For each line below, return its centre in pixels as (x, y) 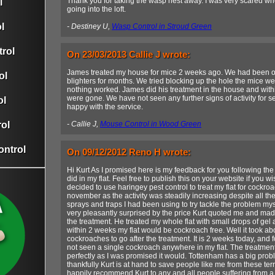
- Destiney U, (89, 27)
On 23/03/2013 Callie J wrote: (129, 55)
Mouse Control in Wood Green (151, 124)
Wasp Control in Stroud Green (162, 27)
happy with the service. (105, 107)
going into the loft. (96, 10)
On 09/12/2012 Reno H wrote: (129, 152)
